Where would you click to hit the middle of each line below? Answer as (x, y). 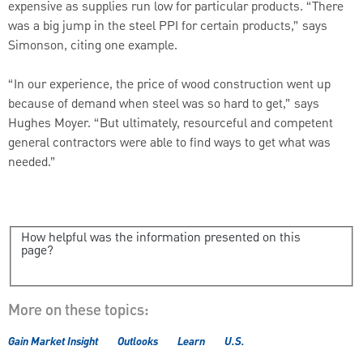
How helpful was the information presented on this (161, 239)
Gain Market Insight (53, 342)
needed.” (32, 162)
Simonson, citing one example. (93, 46)
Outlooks (138, 342)
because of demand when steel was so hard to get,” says (164, 104)
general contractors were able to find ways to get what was (169, 143)
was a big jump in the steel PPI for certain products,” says (168, 26)
